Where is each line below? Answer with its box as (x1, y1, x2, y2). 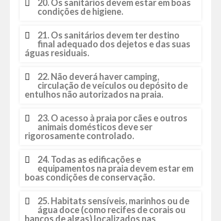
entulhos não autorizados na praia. (25, 89, 163, 100)
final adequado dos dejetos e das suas (37, 38, 190, 49)
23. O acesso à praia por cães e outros (37, 112, 187, 123)
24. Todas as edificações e (37, 154, 141, 165)
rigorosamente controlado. (25, 130, 134, 141)
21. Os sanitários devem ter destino (37, 30, 180, 40)
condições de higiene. (37, 6, 123, 17)
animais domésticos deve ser (37, 121, 152, 132)
